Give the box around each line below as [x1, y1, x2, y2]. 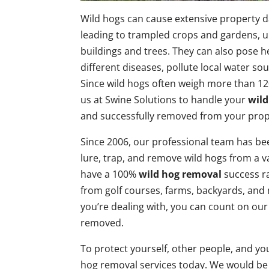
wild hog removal [139, 167, 222, 181]
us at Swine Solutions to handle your [80, 92, 249, 106]
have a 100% [80, 167, 139, 181]
